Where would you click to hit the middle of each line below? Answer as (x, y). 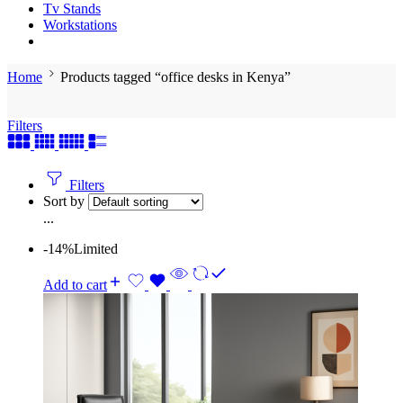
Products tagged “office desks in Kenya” (175, 77)
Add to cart (75, 285)
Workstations (80, 25)
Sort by (66, 201)
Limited (96, 249)
